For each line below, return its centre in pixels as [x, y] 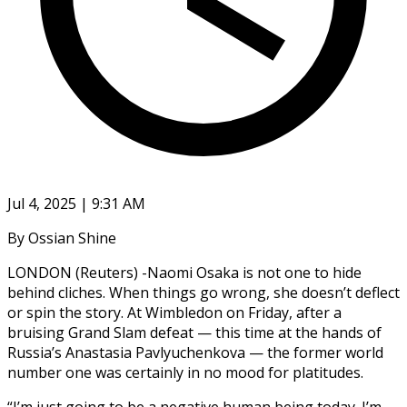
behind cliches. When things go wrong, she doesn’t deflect [203, 292]
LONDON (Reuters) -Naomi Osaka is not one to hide [184, 272]
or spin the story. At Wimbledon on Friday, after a [174, 312]
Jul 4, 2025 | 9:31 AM [76, 203]
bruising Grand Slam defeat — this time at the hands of [194, 332]
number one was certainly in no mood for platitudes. [185, 372]
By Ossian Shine [62, 238]
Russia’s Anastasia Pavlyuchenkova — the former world [195, 352]
